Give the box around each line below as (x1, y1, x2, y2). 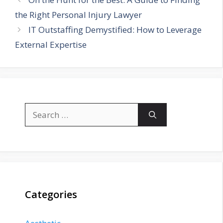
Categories (25, 188, 77, 202)
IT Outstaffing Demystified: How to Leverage (28, 24, 202, 36)
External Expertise (15, 39, 87, 51)
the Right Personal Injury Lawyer (15, 9, 142, 21)
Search (24, 103, 51, 115)
